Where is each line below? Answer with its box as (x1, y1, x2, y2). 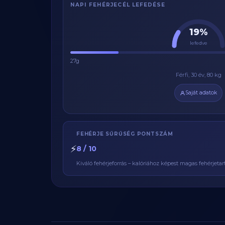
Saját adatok (185, 89, 217, 96)
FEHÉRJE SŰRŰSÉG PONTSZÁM (76, 131, 174, 137)
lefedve (189, 40, 207, 46)
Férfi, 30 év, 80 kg (175, 71, 221, 78)
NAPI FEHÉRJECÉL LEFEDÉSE (70, 2, 165, 8)
